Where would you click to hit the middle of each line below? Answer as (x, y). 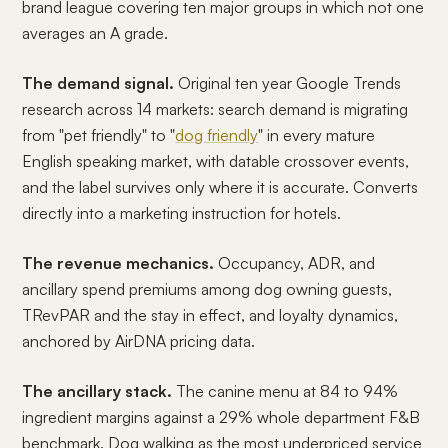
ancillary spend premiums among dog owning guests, (207, 289)
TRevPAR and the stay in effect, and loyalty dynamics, (210, 315)
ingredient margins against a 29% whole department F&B (221, 417)
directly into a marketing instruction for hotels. (182, 213)
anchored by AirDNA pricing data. (139, 341)
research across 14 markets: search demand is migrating (215, 109)
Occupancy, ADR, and (295, 263)
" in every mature (317, 135)
